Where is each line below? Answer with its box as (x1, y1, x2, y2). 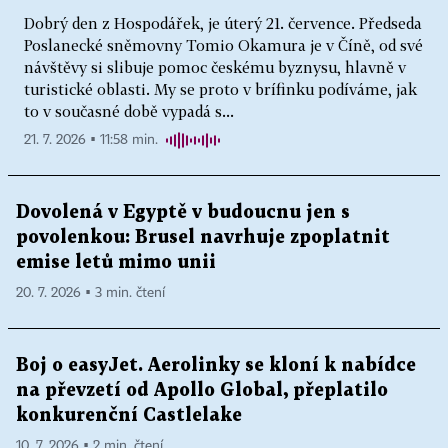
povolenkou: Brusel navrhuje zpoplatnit (16, 228, 390, 246)
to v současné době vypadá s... (24, 101, 234, 120)
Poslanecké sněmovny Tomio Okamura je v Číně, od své (24, 35, 423, 54)
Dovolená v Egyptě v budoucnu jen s (16, 203, 350, 221)
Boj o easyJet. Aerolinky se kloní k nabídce (16, 356, 416, 374)
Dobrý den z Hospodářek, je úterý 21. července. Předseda (24, 13, 422, 32)
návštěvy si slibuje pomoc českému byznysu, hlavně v (24, 57, 406, 76)
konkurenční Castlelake (16, 406, 242, 424)
